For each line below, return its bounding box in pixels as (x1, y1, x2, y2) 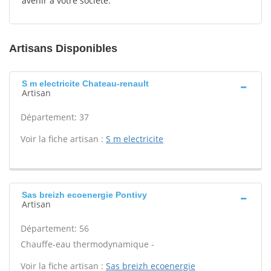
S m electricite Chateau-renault (22, 79, 149, 88)
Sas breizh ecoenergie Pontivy (22, 190, 147, 200)
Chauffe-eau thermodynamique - (21, 238, 154, 250)
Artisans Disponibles (9, 42, 117, 54)
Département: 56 (21, 223, 89, 234)
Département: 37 (21, 111, 89, 123)
